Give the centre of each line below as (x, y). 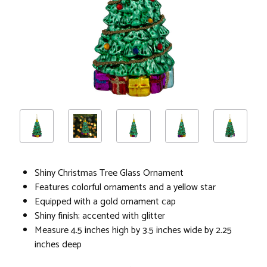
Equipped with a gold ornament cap (105, 201)
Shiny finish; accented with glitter (100, 216)
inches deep (58, 244)
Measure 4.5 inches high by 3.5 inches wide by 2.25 (133, 230)
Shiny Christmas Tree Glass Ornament (109, 173)
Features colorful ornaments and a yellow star (125, 187)
